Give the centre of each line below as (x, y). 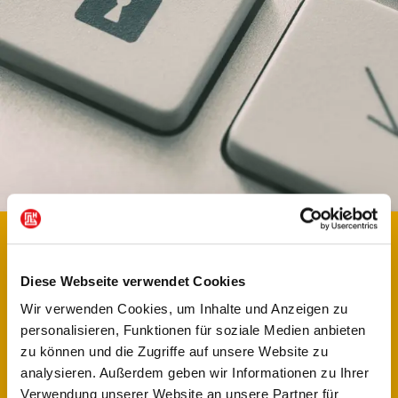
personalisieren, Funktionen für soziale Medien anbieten (193, 330)
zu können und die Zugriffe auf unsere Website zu (174, 352)
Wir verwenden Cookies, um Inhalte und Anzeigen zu (184, 309)
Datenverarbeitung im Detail (199, 250)
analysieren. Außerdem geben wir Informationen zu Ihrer (195, 373)
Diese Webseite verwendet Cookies (133, 281)
